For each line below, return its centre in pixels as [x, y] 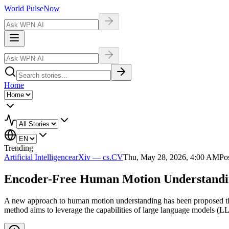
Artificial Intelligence [38, 157]
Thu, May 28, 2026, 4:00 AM [171, 157]
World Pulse [24, 8]
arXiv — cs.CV [98, 157]
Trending [19, 148]
